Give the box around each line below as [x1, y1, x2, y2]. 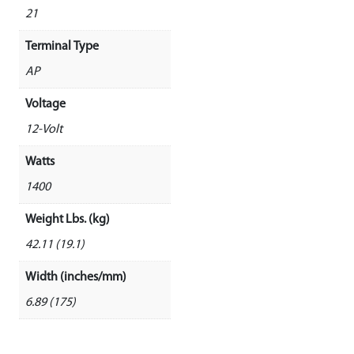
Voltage [25, 97, 66, 111]
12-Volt [25, 122, 62, 136]
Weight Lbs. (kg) [25, 213, 110, 226]
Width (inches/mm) [25, 270, 126, 284]
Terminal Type [25, 40, 99, 53]
